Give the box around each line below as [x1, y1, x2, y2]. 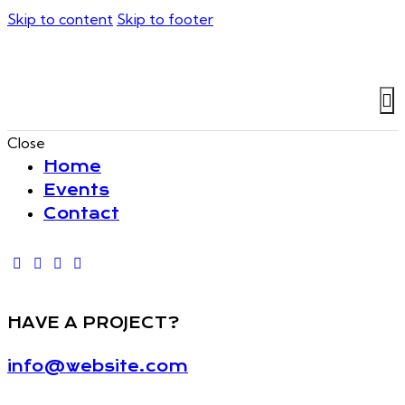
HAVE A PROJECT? [7, 313, 179, 332]
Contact [43, 204, 119, 223]
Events [43, 181, 109, 200]
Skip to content [7, 10, 113, 28]
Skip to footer [117, 10, 213, 28]
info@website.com [7, 357, 188, 376]
